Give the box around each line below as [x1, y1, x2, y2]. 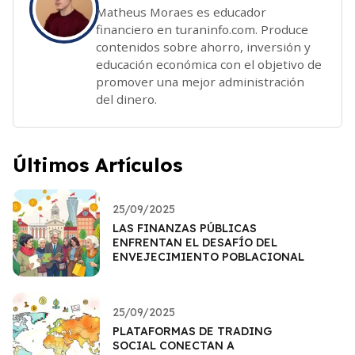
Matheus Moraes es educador [96, 3, 266, 20]
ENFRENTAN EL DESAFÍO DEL [113, 235, 277, 250]
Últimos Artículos [13, 152, 182, 177]
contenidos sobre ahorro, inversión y [96, 38, 311, 55]
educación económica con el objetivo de [96, 55, 322, 72]
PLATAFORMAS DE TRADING [113, 323, 272, 338]
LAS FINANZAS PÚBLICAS [113, 220, 257, 235]
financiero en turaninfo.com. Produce [96, 21, 308, 37]
